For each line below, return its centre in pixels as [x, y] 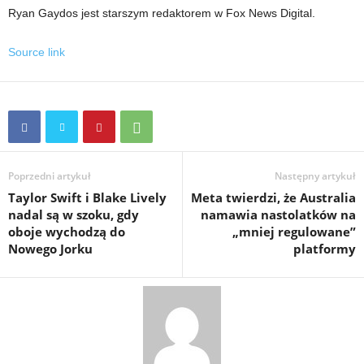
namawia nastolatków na [278, 214]
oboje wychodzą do [67, 231]
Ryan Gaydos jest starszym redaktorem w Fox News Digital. [162, 13]
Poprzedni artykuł [50, 175]
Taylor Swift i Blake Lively [87, 197]
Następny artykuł [315, 175]
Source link [37, 52]
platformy [325, 248]
